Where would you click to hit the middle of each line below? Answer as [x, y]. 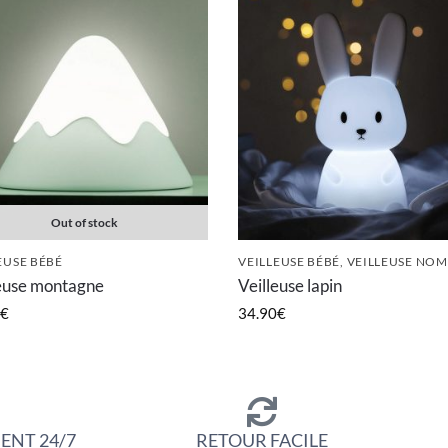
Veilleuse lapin [290, 286]
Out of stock [85, 222]
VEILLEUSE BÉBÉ [289, 260]
